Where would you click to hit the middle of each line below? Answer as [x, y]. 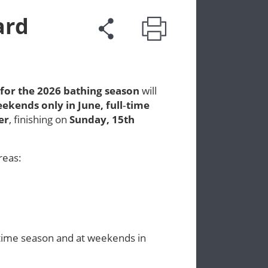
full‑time [128, 105]
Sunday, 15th [102, 119]
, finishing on [39, 119]
